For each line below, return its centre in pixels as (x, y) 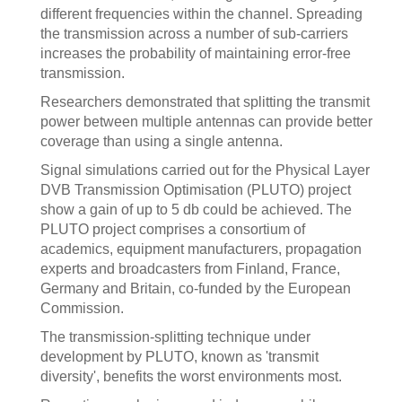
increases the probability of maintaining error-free (196, 53)
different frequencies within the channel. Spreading (201, 14)
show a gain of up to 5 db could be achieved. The (196, 210)
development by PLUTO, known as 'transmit (179, 357)
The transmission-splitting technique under (175, 337)
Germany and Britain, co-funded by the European (196, 288)
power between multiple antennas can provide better (206, 122)
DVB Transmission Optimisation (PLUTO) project (196, 190)
